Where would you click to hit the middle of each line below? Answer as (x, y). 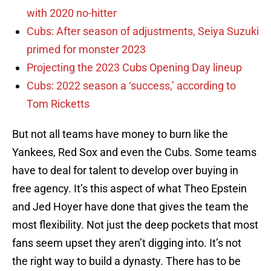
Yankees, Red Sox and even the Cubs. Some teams (134, 152)
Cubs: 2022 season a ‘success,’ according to (131, 86)
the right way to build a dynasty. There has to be (126, 261)
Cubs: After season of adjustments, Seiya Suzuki (143, 31)
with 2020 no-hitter (72, 13)
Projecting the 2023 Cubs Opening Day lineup (134, 68)
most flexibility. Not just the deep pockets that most (135, 225)
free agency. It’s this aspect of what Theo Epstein (129, 189)
